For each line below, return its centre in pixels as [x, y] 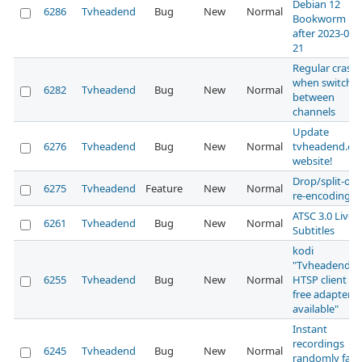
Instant [310, 329]
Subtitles [314, 231]
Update [311, 132]
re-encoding [322, 196]
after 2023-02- [325, 34]
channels [314, 112]
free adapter [322, 295]
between [314, 97]
